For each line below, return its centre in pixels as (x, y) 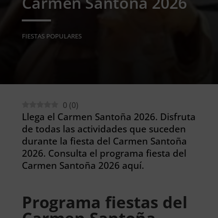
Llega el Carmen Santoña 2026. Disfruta (109, 117)
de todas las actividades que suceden (104, 129)
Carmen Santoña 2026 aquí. (83, 165)
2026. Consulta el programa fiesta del (104, 153)
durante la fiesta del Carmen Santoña (104, 141)
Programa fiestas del (104, 202)
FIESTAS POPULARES (52, 36)
